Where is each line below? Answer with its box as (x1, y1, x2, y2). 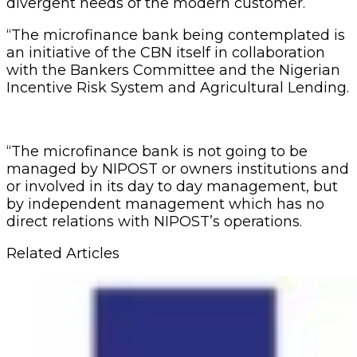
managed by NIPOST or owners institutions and (6, 159, 349, 178)
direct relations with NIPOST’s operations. (6, 212, 302, 230)
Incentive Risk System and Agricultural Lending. (6, 78, 349, 96)
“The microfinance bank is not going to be (6, 142, 308, 160)
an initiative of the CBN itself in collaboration (6, 43, 325, 61)
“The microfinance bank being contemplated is (6, 25, 345, 44)
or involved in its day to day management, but (6, 177, 338, 195)
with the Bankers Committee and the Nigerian (6, 61, 340, 79)
